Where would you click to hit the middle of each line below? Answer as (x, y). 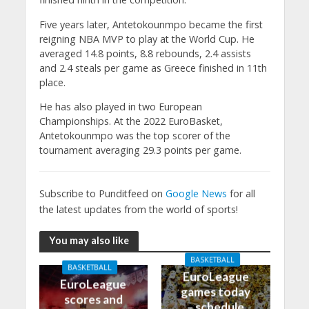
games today (216, 292)
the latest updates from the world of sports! (138, 210)
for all (241, 194)
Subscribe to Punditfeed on (102, 194)
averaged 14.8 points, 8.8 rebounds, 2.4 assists (145, 53)
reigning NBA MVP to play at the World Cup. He (147, 39)
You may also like (89, 241)
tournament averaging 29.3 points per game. (140, 150)
